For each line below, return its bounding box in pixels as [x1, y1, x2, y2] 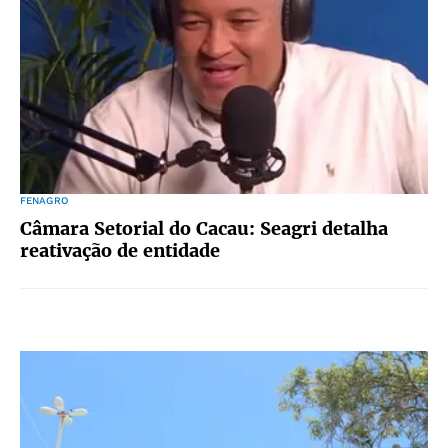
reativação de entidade [20, 239, 220, 262]
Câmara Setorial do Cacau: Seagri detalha [20, 217, 388, 240]
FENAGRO [20, 195, 68, 206]
